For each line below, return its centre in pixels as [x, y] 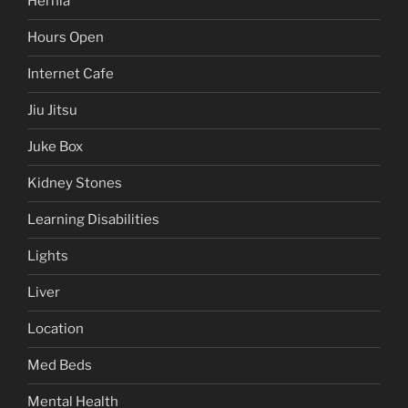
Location [56, 329]
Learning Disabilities [93, 220]
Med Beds [60, 366]
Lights [48, 256]
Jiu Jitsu [52, 111]
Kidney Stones [75, 184]
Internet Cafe [71, 74]
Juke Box [55, 147]
